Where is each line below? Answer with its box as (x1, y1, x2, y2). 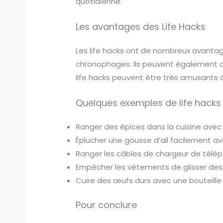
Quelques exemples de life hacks (76, 96, 222, 109)
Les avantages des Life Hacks (76, 20, 206, 33)
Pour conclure (76, 199, 137, 212)
